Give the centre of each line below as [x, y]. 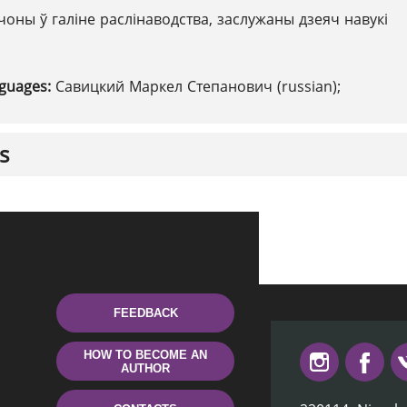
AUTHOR [145, 368]
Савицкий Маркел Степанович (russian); [198, 86]
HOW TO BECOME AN [145, 354]
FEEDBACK [145, 313]
